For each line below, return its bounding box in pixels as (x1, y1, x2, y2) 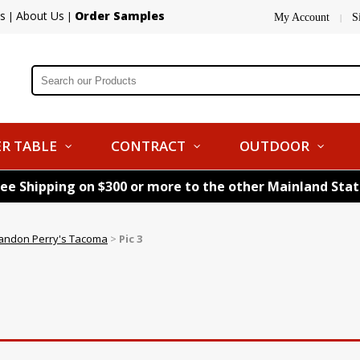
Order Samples (75, 8, 165, 23)
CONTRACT (111, 137, 186, 155)
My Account (274, 11, 329, 23)
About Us (16, 8, 64, 23)
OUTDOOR (239, 137, 309, 155)
